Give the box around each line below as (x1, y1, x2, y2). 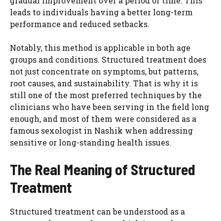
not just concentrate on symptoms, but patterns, (10, 66, 198, 76)
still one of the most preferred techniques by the (10, 89, 202, 100)
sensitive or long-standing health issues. (10, 137, 171, 147)
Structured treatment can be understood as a (10, 206, 185, 217)
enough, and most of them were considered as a (10, 113, 196, 124)
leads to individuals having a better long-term (10, 6, 193, 17)
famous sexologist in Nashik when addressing (10, 125, 193, 136)
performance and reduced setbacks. (10, 18, 149, 29)
